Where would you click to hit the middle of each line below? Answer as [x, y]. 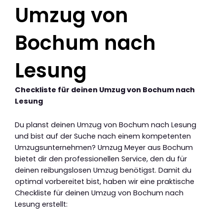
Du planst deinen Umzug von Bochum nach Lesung [106, 125]
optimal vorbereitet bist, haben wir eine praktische [105, 182]
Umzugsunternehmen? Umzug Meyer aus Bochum [104, 148]
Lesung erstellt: [41, 204]
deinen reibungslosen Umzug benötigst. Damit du [103, 170]
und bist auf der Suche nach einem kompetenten [103, 136]
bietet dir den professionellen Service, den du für [101, 159]
